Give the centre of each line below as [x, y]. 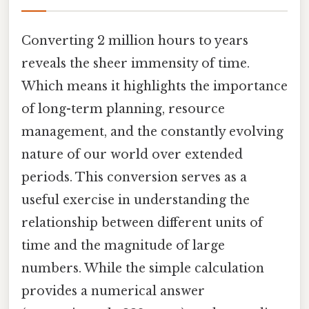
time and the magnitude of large [123, 245]
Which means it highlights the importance [154, 86]
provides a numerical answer [113, 291]
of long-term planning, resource [123, 109]
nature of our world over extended [132, 154]
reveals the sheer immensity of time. [136, 63]
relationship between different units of [142, 222]
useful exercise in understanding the [136, 200]
